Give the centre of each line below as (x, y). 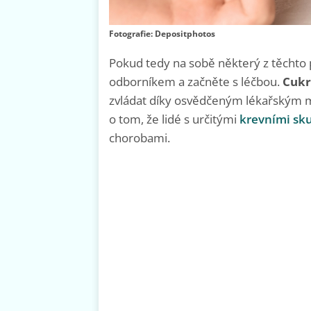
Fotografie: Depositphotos (162, 33)
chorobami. (140, 137)
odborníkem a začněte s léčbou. (196, 81)
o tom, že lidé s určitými (174, 119)
